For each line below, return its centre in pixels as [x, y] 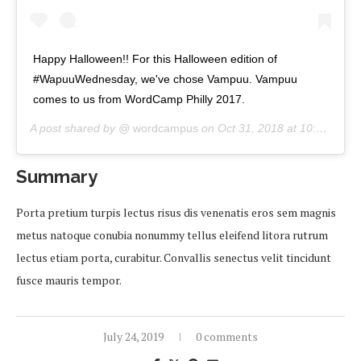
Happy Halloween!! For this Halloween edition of [155, 59]
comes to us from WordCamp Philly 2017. [139, 100]
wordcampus [164, 129]
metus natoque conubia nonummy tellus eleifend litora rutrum [172, 235]
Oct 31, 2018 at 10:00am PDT [267, 129]
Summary [57, 177]
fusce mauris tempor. [69, 280]
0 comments [227, 337]
